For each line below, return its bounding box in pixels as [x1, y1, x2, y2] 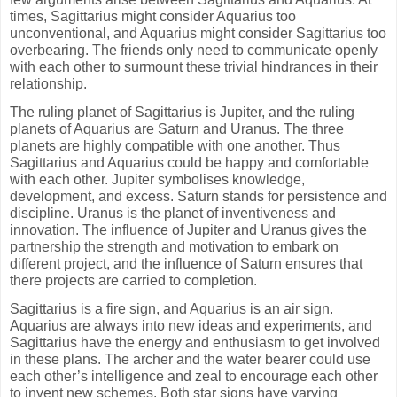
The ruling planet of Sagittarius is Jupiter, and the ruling [10, 105, 354, 121]
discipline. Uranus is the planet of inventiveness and [10, 206, 336, 222]
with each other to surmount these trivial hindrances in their [10, 59, 378, 75]
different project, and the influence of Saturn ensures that [10, 256, 362, 272]
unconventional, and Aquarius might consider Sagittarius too [10, 26, 386, 42]
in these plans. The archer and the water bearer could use [10, 352, 370, 368]
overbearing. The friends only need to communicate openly [10, 43, 378, 58]
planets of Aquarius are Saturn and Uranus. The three [10, 121, 344, 137]
